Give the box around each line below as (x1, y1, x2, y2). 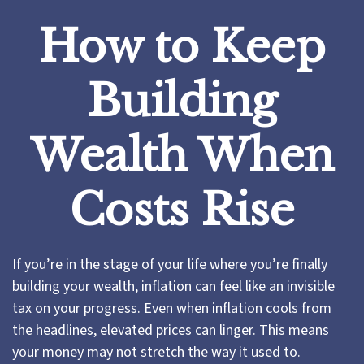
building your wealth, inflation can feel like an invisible (12, 276, 335, 297)
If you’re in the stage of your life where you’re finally (12, 254, 327, 275)
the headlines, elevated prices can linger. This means (12, 320, 329, 340)
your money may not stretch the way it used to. (12, 342, 301, 362)
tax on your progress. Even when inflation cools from (12, 298, 331, 318)
